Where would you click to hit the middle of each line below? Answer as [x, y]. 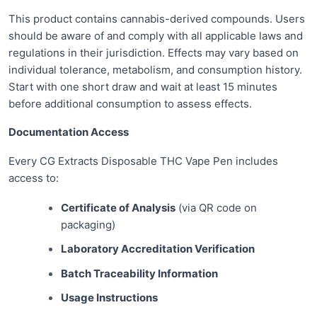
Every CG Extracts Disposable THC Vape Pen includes [143, 161]
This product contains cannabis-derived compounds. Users [157, 18]
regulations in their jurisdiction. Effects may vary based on [154, 52]
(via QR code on [216, 208]
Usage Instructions [109, 297]
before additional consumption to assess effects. [130, 103]
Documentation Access [69, 132]
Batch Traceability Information [139, 273]
